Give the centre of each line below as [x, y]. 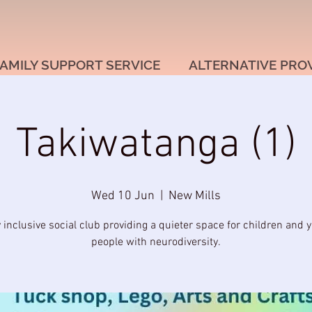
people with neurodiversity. [156, 242]
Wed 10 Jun [123, 196]
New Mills [195, 196]
